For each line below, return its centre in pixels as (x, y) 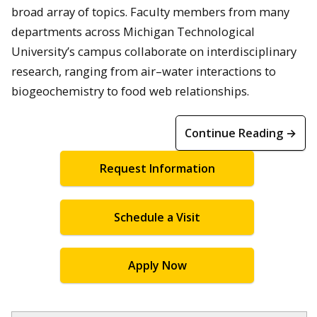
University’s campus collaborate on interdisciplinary (154, 51)
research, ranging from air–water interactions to (144, 71)
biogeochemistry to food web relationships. (130, 91)
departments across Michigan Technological (133, 31)
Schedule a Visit (157, 217)
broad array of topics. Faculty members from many (150, 11)
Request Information (157, 168)
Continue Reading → (241, 133)
